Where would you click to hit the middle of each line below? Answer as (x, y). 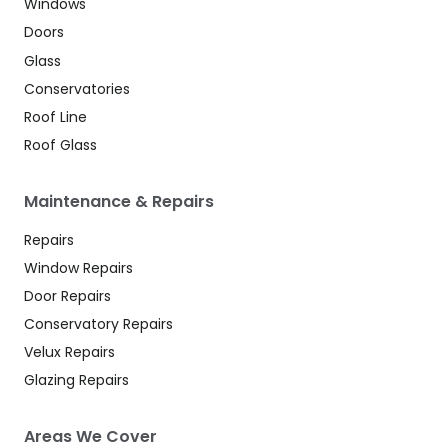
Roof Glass (60, 144)
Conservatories (77, 88)
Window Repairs (78, 267)
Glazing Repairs (76, 380)
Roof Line (55, 116)
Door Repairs (67, 295)
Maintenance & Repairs (119, 201)
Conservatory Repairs (98, 323)
